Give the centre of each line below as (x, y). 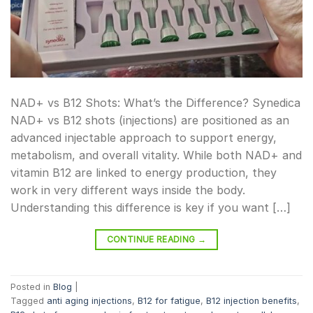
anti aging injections (89, 301)
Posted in (32, 287)
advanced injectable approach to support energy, (144, 137)
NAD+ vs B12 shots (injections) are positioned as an (150, 120)
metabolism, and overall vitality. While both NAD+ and (156, 155)
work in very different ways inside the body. (128, 190)
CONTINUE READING (152, 239)
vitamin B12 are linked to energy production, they (144, 172)
